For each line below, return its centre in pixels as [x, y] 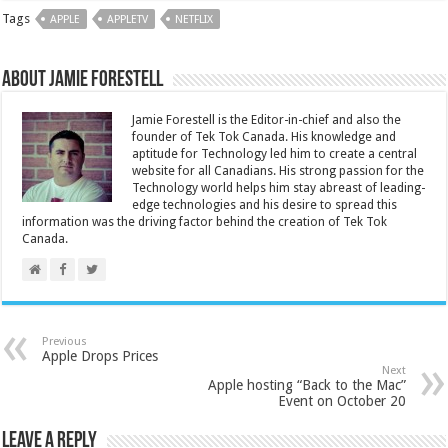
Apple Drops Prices [100, 356]
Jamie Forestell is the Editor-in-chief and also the [267, 120]
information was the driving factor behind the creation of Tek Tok [205, 222]
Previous [65, 342]
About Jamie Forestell [83, 81]
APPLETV [128, 20]
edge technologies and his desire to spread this [265, 205]
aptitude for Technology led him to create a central [275, 154]
